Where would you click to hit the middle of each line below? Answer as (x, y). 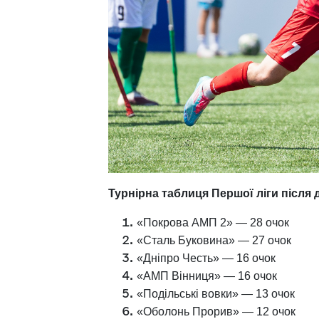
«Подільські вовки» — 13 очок (219, 294)
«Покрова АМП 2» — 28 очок (216, 223)
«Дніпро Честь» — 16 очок (209, 258)
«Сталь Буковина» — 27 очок (215, 241)
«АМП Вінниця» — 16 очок (210, 276)
